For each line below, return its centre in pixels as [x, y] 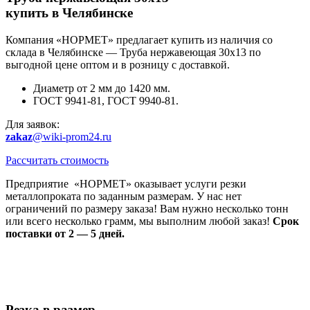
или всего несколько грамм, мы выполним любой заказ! [139, 221]
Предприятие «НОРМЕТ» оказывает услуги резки [126, 184]
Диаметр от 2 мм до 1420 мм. [102, 89]
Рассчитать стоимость [57, 161]
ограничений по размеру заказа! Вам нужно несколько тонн [147, 209]
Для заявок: [33, 125]
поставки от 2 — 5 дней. [65, 234]
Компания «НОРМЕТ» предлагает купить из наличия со [139, 40]
